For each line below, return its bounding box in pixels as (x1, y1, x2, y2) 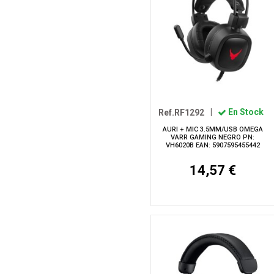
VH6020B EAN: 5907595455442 (165, 141, 260, 149)
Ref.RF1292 (158, 107, 205, 117)
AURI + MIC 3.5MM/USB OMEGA (162, 125, 263, 133)
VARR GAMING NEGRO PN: (171, 133, 255, 141)
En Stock (226, 107, 264, 117)
